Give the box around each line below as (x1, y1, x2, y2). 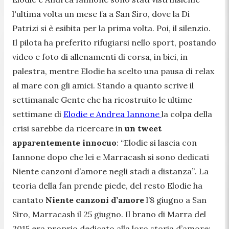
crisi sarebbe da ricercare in (12, 123, 123, 133)
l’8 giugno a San (144, 194, 207, 205)
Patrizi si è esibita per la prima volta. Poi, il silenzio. (12, 22, 211, 33)
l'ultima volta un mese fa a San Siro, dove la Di (12, 8, 190, 19)
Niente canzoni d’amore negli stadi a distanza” (12, 166, 195, 176)
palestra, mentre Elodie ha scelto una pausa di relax (12, 65, 214, 76)
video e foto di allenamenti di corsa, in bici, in (12, 51, 188, 62)
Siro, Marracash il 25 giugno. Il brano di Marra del (12, 209, 206, 219)
